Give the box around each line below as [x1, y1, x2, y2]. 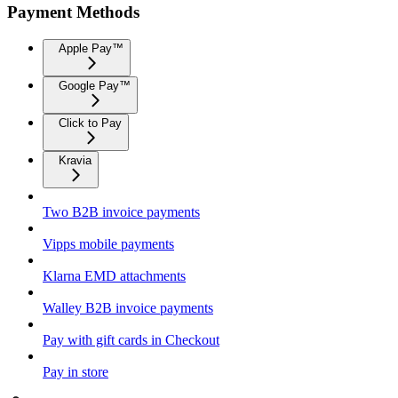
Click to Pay [59, 116, 122, 131]
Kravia [59, 154, 92, 168]
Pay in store [43, 364, 108, 380]
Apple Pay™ [59, 42, 123, 56]
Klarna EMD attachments [43, 268, 186, 284]
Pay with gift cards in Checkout [43, 332, 219, 348]
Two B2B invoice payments [43, 204, 200, 220]
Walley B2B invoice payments [43, 300, 213, 316]
